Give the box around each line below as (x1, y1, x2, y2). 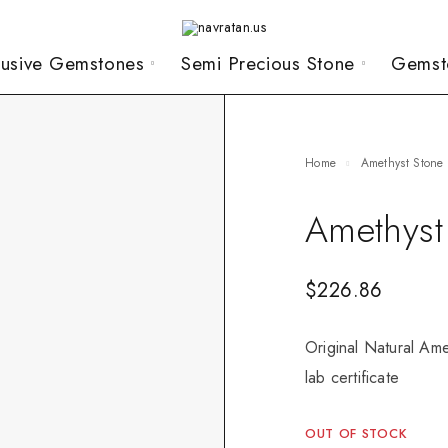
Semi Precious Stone (180, 50, 355, 77)
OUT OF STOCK (305, 423, 408, 443)
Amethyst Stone (368, 154, 444, 172)
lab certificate (305, 365, 399, 389)
